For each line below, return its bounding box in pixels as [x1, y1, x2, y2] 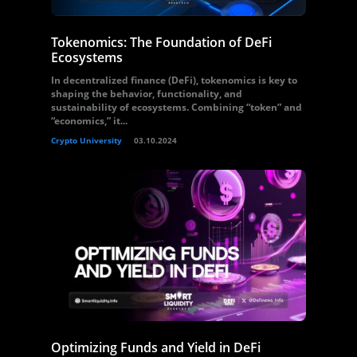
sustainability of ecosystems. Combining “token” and [51, 100, 302, 114]
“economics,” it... [51, 114, 127, 127]
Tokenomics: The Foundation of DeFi [51, 33, 272, 51]
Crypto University [51, 135, 122, 146]
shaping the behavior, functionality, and [51, 87, 242, 100]
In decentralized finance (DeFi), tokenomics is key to [51, 73, 297, 87]
